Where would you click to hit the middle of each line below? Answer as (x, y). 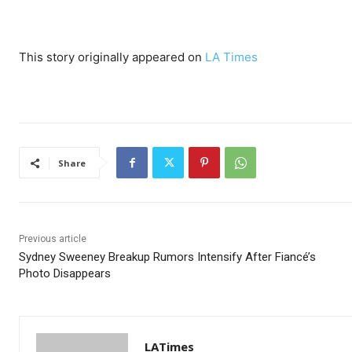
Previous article (53, 239)
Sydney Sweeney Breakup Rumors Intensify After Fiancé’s (167, 257)
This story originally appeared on (112, 57)
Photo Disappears (65, 274)
